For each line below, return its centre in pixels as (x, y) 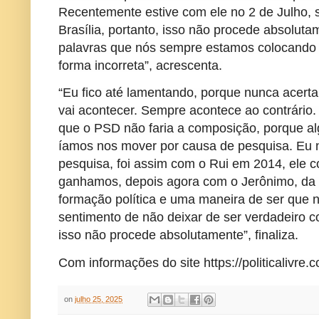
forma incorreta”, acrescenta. (141, 66)
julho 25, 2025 (99, 299)
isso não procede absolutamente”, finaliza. (179, 235)
